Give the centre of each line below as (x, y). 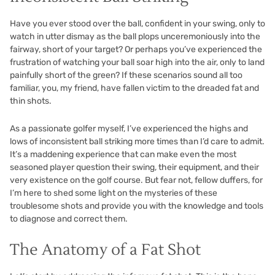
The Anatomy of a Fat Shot (105, 250)
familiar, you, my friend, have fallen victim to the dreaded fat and (134, 88)
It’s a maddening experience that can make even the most (123, 154)
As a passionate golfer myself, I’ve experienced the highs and (129, 128)
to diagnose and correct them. (69, 219)
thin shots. (31, 101)
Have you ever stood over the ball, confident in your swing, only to (137, 23)
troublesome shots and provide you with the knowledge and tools (137, 206)
